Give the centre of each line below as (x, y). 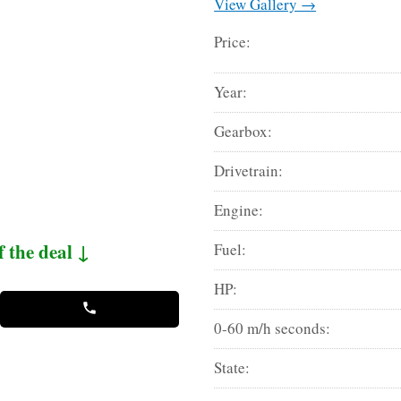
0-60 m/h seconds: (273, 328)
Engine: (239, 209)
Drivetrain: (249, 170)
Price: (233, 41)
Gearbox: (243, 131)
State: (232, 367)
